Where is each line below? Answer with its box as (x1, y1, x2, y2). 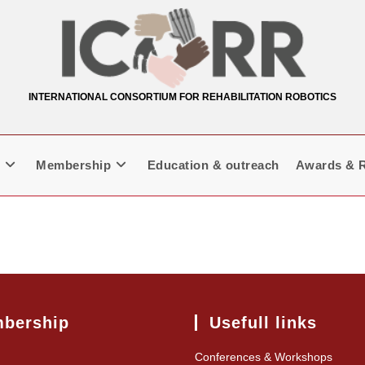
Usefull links (209, 314, 317, 332)
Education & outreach (147, 158, 279, 173)
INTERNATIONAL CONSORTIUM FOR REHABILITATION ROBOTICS (29, 91, 336, 103)
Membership (36, 158, 111, 173)
